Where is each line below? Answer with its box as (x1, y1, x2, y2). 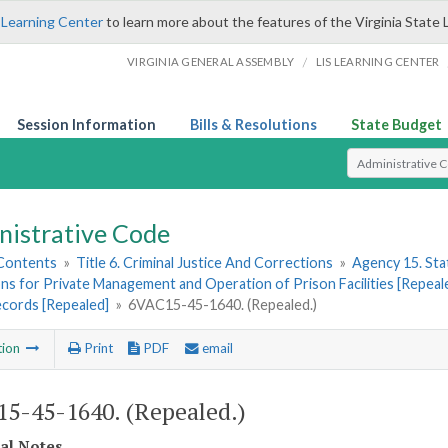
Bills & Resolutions (190, 116, 317, 133)
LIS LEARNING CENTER (315, 55, 440, 68)
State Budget (351, 116, 442, 133)
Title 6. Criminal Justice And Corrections (76, 254, 334, 272)
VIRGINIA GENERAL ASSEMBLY (127, 55, 295, 68)
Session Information (17, 116, 156, 133)
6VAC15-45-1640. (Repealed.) (128, 296, 318, 314)
